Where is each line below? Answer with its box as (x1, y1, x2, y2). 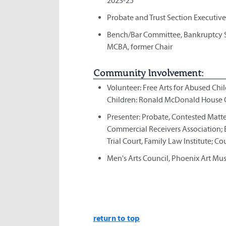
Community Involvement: (93, 67, 203, 79)
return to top (93, 212, 140, 223)
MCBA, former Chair (106, 41, 173, 51)
